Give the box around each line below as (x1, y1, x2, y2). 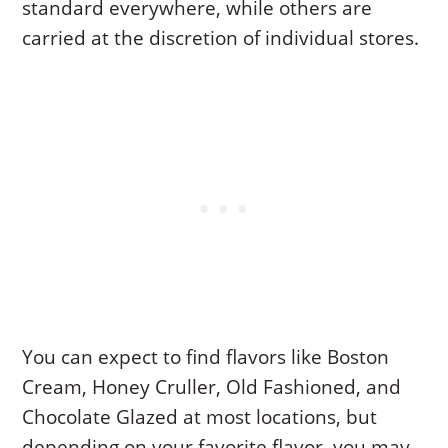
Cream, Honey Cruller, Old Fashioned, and (22, 374, 402, 401)
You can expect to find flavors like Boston (22, 344, 390, 371)
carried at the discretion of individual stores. (22, 25, 420, 52)
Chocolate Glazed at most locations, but (22, 404, 378, 431)
